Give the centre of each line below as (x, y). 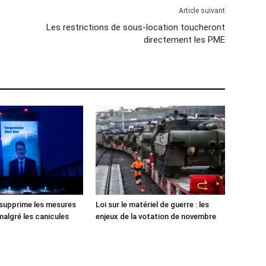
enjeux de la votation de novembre (156, 216)
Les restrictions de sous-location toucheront (135, 27)
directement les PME (184, 40)
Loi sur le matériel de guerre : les (152, 205)
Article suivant (202, 11)
